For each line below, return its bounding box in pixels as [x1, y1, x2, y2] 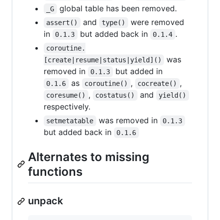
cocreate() [137, 80, 177, 88]
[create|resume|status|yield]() [44, 56, 162, 64]
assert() [46, 19, 78, 27]
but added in [112, 66, 163, 77]
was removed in [96, 115, 160, 126]
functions [28, 165, 82, 179]
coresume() [46, 91, 86, 100]
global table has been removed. [56, 3, 177, 14]
